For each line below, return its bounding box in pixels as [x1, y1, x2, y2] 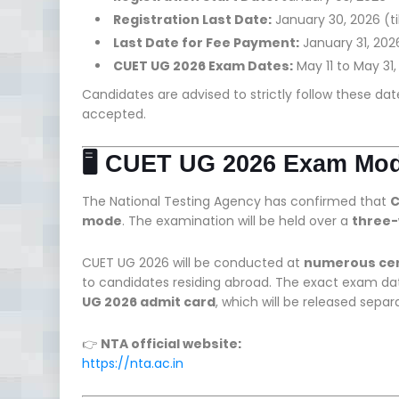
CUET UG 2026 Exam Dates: [113, 56, 293, 75]
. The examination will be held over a [122, 211, 352, 230]
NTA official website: [101, 334, 241, 353]
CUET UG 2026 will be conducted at [82, 253, 304, 272]
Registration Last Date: [113, 10, 272, 28]
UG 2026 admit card [82, 292, 216, 311]
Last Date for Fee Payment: [113, 33, 299, 52]
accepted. [82, 104, 146, 123]
